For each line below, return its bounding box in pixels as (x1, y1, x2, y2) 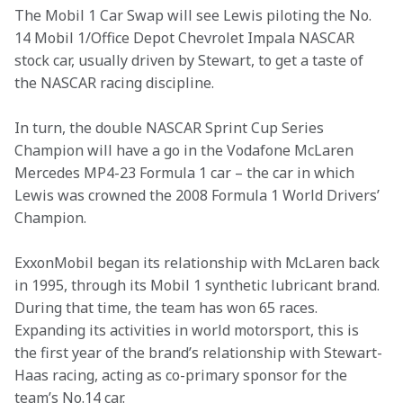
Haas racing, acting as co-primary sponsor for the (14, 365, 351, 385)
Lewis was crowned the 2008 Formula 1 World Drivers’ (14, 185, 383, 205)
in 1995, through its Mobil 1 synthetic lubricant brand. (14, 275, 383, 295)
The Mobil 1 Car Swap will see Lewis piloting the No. (14, 5, 375, 25)
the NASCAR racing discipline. (14, 73, 214, 93)
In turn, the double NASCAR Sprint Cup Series (14, 118, 327, 138)
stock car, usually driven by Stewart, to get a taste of (14, 50, 367, 70)
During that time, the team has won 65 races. (14, 298, 321, 318)
